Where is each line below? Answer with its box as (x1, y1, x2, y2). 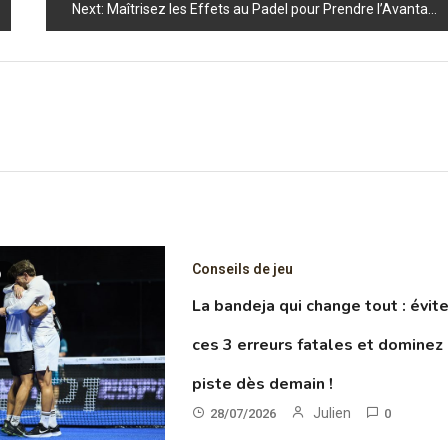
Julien (313, 405, 352, 422)
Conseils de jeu (192, 261, 294, 278)
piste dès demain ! (192, 373, 334, 396)
